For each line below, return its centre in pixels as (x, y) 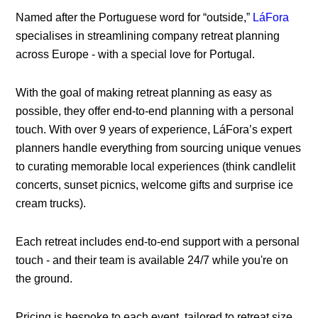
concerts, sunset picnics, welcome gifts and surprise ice (155, 185)
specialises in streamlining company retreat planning (148, 36)
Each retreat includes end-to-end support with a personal (158, 242)
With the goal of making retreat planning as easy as (144, 93)
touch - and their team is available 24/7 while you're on (152, 261)
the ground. (44, 279)
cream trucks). (51, 204)
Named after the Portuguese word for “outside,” (135, 18)
